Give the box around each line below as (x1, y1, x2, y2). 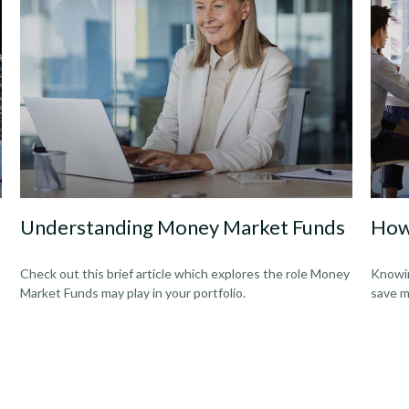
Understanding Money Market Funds (20, 215, 346, 240)
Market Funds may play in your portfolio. (20, 285, 246, 301)
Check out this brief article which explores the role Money (20, 266, 351, 282)
